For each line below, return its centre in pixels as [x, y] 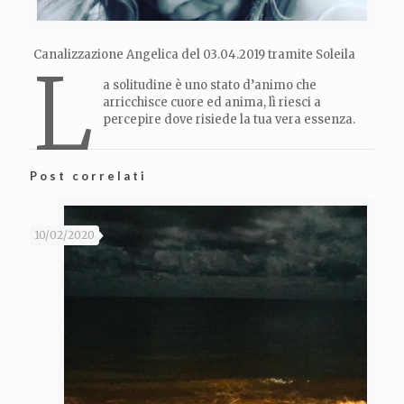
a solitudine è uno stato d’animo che [209, 86]
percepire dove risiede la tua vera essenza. [229, 120]
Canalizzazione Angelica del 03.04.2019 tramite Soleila [194, 55]
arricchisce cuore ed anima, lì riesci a [211, 103]
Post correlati [88, 175]
